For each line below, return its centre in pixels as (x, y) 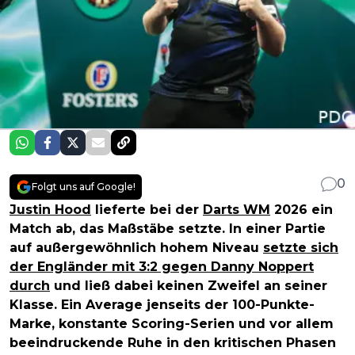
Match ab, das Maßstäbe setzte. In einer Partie (168, 229)
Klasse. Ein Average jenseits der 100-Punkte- (162, 305)
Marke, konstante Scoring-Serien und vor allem (172, 324)
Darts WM (237, 210)
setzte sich (301, 248)
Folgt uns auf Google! (84, 187)
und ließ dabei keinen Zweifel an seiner (189, 286)
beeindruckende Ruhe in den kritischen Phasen (173, 343)
